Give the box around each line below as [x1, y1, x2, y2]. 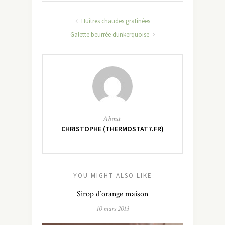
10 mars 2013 [96, 204, 129, 214]
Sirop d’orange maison [77, 189, 148, 200]
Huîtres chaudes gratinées [79, 17, 150, 26]
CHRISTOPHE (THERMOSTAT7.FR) [61, 124, 164, 134]
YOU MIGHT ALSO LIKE [73, 171, 152, 180]
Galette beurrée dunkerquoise [70, 30, 151, 39]
